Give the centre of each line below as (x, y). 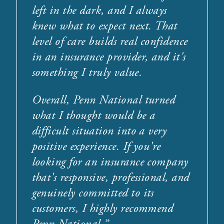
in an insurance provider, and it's (109, 57)
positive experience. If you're (96, 146)
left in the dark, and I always (99, 10)
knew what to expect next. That (104, 26)
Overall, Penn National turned (103, 100)
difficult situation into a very (99, 131)
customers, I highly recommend (102, 208)
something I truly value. (87, 72)
